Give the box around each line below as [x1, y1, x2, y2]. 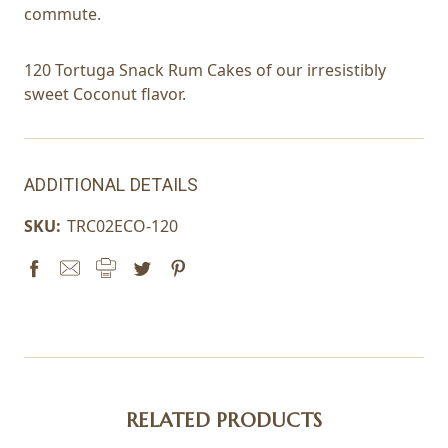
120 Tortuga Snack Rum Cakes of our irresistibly [24, 58, 386, 81]
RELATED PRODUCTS [126, 407, 322, 433]
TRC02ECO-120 [67, 214, 178, 237]
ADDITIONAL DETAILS [24, 173, 199, 195]
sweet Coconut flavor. [24, 82, 186, 105]
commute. [24, 2, 101, 25]
